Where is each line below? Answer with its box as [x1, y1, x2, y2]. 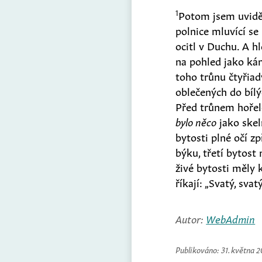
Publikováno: [175, 243, 222, 255]
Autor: [175, 210, 206, 226]
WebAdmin [206, 210, 256, 226]
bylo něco [175, 113, 217, 129]
